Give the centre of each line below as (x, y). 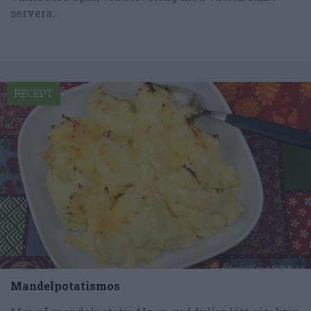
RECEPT (34, 93)
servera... (35, 12)
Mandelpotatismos (65, 285)
